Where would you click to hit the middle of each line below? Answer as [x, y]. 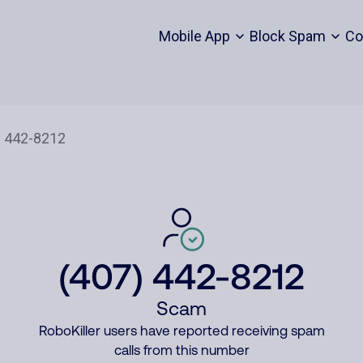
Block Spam [287, 36]
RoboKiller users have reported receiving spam [181, 331]
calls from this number [181, 350]
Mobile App [194, 36]
